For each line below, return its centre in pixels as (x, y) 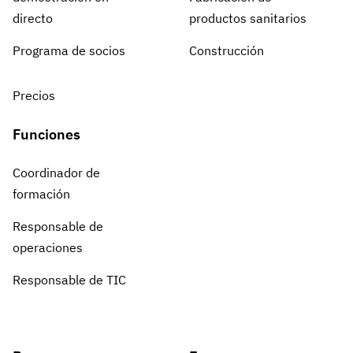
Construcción (226, 50)
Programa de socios (69, 50)
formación (41, 193)
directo (33, 18)
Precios (34, 95)
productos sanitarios (247, 18)
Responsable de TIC (69, 279)
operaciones (48, 247)
